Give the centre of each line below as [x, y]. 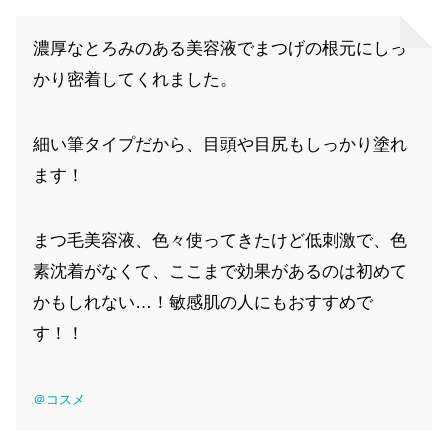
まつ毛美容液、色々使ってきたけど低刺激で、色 [220, 240]
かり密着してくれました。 [135, 79]
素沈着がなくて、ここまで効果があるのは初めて [220, 271]
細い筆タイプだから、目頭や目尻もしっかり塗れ [220, 144]
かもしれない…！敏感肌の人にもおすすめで [203, 302]
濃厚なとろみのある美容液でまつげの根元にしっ [220, 48]
